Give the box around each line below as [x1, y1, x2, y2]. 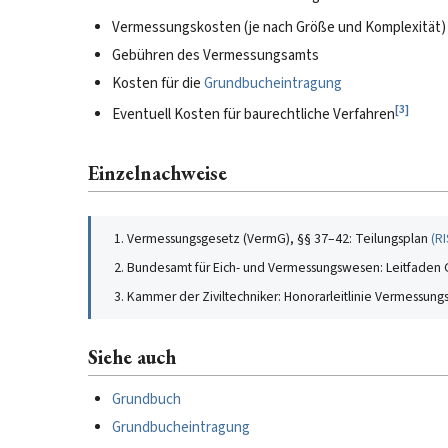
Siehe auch [88, 344, 176, 370]
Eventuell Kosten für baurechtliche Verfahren [112, 104, 395, 125]
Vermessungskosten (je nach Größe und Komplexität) [112, 17, 446, 38]
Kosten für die [112, 73, 204, 94]
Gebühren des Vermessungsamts [112, 45, 319, 66]
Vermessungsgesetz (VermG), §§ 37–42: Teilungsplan [127, 229, 428, 248]
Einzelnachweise [88, 160, 227, 186]
